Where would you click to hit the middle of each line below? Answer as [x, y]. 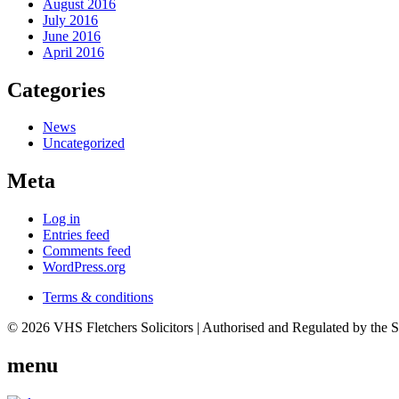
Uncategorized [84, 143]
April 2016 [73, 52]
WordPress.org [84, 267]
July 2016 [70, 20]
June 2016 [72, 36]
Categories [56, 90]
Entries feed [76, 235]
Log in [61, 219]
